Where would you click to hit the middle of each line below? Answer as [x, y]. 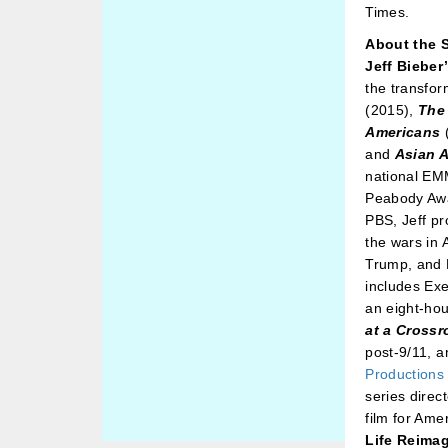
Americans [405, 131]
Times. [387, 11]
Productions [405, 373]
